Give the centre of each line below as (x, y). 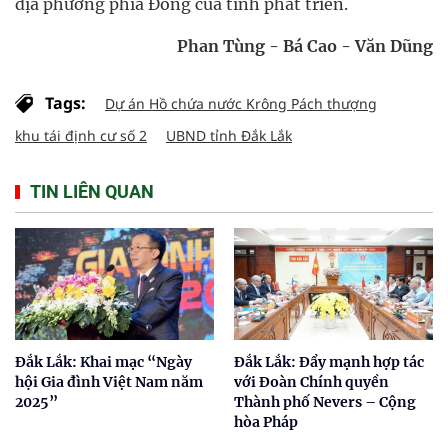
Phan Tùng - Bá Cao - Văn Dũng (305, 46)
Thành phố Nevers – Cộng (325, 401)
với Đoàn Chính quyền (311, 381)
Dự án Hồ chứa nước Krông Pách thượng (241, 103)
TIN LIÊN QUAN (92, 191)
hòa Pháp (266, 421)
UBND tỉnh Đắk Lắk (229, 135)
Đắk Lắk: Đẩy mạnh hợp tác (329, 361)
